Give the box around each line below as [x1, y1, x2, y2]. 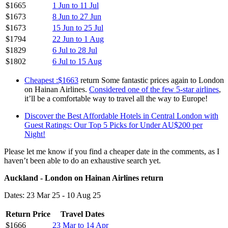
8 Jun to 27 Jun [52, 12, 101, 21]
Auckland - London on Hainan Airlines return [4, 173, 163, 182]
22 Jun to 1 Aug [52, 34, 104, 43]
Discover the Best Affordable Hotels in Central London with [24, 111, 218, 120]
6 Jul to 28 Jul [52, 45, 97, 54]
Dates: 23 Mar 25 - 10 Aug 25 [4, 190, 101, 199]
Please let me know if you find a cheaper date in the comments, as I [4, 147, 219, 156]
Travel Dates [60, 209, 104, 218]
